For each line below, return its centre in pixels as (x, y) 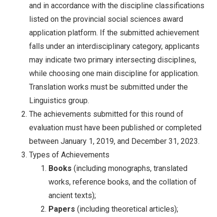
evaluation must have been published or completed (115, 127)
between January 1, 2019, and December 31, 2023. (114, 141)
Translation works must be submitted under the (108, 87)
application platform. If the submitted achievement (114, 32)
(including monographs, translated (130, 168)
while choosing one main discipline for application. (114, 73)
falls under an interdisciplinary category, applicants (114, 46)
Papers (62, 209)
